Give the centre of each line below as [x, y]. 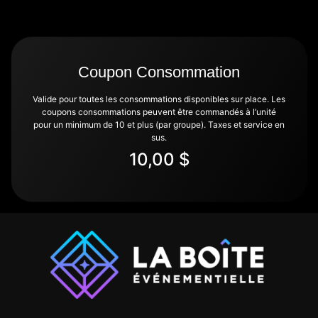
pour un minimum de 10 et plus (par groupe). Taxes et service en [159, 125]
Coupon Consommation [159, 72]
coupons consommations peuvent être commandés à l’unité [159, 112]
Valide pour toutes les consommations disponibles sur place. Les [159, 99]
